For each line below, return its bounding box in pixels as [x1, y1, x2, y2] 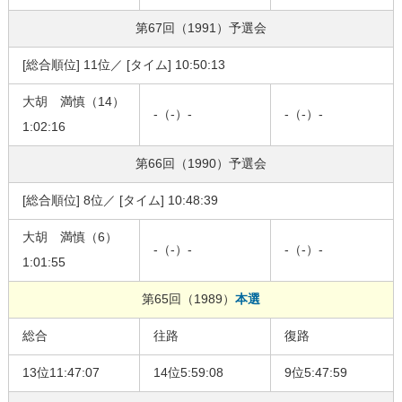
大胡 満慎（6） [22, 230, 118, 245]
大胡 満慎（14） [22, 94, 125, 109]
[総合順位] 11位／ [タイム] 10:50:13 [22, 57, 225, 73]
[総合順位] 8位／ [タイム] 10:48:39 [22, 193, 218, 208]
